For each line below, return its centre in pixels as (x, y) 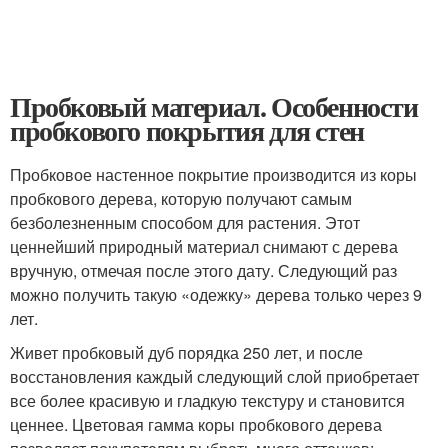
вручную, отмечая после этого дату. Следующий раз (203, 271)
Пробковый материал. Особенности (214, 107)
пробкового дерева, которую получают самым (181, 199)
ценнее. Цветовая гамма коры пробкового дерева (196, 425)
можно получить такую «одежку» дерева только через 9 (216, 295)
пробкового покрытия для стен (187, 131)
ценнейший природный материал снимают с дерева (204, 247)
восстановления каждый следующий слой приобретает (214, 377)
